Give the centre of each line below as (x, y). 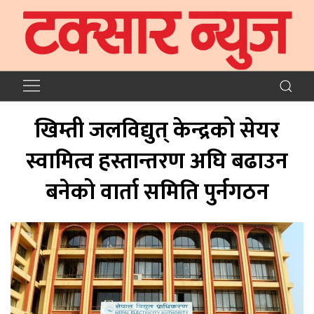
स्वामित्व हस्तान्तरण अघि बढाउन (157, 161)
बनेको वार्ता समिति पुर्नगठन (157, 192)
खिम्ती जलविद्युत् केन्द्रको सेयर (157, 130)
